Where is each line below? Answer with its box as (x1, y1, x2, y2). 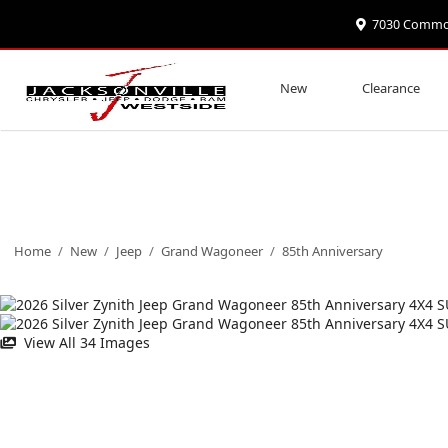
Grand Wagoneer (161, 242, 263, 261)
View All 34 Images (20, 333, 151, 352)
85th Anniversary (282, 242, 383, 261)
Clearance (361, 79, 420, 97)
